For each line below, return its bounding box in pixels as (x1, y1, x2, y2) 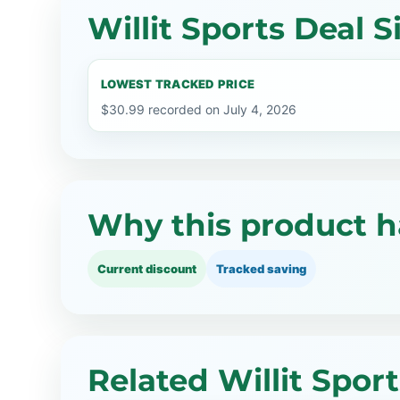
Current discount (97, 262, 196, 276)
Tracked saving (216, 262, 306, 276)
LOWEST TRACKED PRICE (101, 77, 255, 91)
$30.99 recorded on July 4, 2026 (101, 102, 296, 117)
